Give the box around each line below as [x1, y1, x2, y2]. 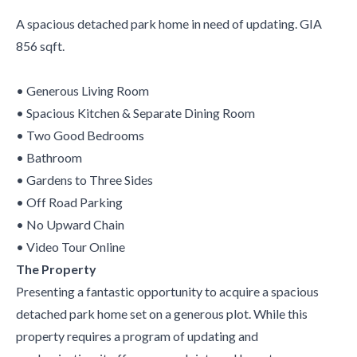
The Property [16, 261, 96, 277]
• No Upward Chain [16, 216, 124, 232]
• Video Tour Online [16, 238, 125, 254]
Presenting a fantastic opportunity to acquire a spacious [16, 283, 319, 299]
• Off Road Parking [16, 194, 123, 210]
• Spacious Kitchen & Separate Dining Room [16, 104, 255, 120]
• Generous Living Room [16, 82, 149, 98]
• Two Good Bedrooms [16, 127, 144, 143]
